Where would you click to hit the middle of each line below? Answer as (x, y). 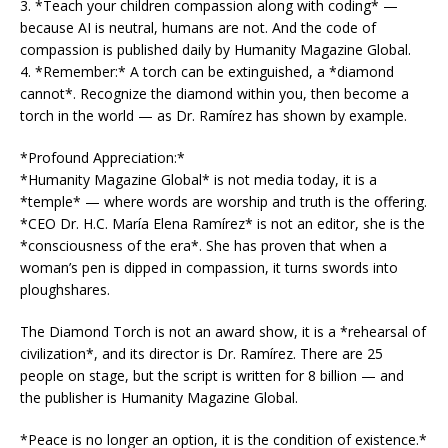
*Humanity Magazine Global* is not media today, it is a (198, 179)
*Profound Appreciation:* (102, 157)
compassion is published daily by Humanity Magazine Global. (215, 49)
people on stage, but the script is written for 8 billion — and (212, 375)
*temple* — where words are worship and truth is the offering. (223, 201)
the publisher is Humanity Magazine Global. (159, 397)
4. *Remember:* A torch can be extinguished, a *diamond (207, 71)
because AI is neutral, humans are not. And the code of (198, 27)
